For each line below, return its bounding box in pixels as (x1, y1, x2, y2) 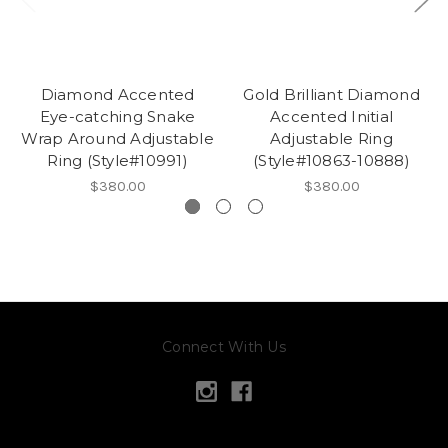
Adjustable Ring (270, 128, 393, 148)
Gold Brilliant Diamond (243, 84, 420, 104)
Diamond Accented (40, 84, 195, 104)
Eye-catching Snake (39, 106, 196, 126)
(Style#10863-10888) (253, 150, 410, 170)
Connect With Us (162, 337, 286, 356)
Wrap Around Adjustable (21, 128, 214, 148)
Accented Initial (270, 106, 393, 126)
